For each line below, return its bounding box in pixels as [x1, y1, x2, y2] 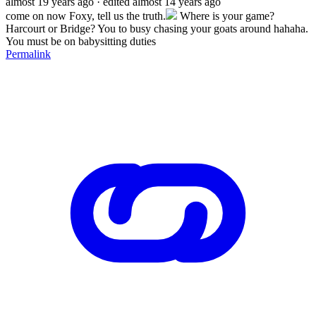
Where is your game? [177, 9, 274, 22]
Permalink [6, 47, 51, 60]
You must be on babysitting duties [6, 35, 156, 47]
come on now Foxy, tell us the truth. [6, 9, 166, 22]
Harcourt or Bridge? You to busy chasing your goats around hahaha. [6, 22, 308, 35]
